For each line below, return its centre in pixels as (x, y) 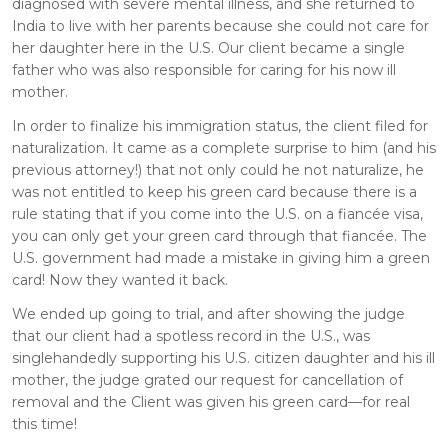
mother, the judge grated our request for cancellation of (207, 379)
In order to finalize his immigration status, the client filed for (220, 125)
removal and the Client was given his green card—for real (211, 401)
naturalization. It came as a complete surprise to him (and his (224, 147)
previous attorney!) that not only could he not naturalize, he (218, 169)
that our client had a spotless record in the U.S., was (191, 335)
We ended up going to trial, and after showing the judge (208, 313)
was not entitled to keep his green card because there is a (214, 191)
